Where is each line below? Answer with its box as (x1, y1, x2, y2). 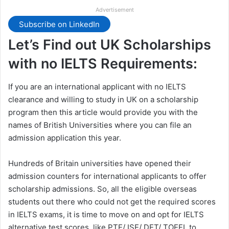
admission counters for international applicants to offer (8, 171, 207, 181)
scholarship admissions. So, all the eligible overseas (8, 184, 197, 194)
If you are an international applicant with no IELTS (8, 81, 186, 91)
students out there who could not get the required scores (8, 196, 216, 207)
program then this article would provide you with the (8, 107, 198, 117)
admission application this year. (8, 132, 121, 143)
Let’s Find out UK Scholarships (8, 36, 211, 54)
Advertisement (95, 6, 134, 14)
